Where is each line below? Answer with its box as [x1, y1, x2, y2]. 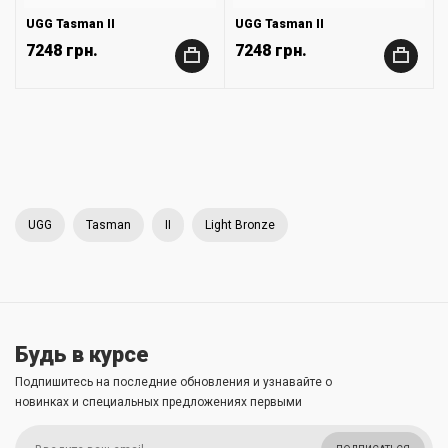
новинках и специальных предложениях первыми [15, 394, 302, 409]
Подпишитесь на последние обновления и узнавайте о [15, 374, 332, 389]
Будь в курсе [15, 341, 149, 367]
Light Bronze [205, 217, 275, 232]
